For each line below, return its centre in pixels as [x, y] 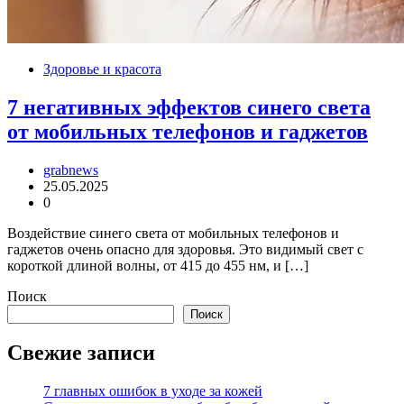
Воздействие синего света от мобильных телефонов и [173, 233]
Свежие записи [81, 353]
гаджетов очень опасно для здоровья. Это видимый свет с [185, 249]
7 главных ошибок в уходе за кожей [153, 391]
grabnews [71, 170]
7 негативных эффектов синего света [189, 107]
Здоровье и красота [102, 69]
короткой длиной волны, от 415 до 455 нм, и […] [158, 265]
